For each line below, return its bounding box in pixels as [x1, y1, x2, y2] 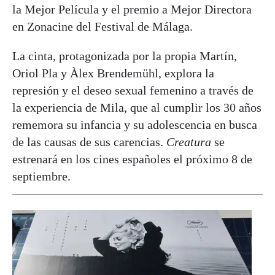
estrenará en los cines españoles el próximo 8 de [12, 152, 252, 166]
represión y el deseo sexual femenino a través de [12, 83, 254, 98]
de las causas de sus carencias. [12, 135, 166, 149]
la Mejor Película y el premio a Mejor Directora [12, 2, 252, 17]
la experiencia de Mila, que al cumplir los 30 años [12, 101, 261, 115]
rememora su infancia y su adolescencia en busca [12, 118, 257, 132]
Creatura [166, 135, 211, 149]
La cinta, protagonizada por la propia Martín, [12, 49, 237, 63]
